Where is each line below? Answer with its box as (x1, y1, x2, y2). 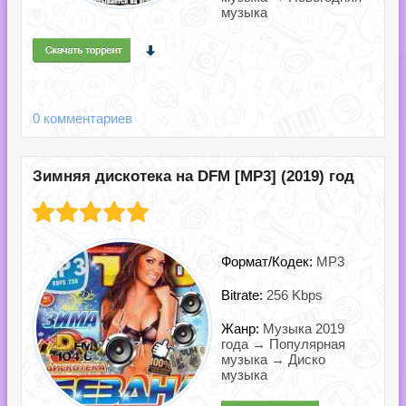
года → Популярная (221, 336, 345, 352)
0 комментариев (33, 111, 132, 126)
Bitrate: (221, 287, 266, 303)
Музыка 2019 (263, 321, 344, 336)
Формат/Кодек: (221, 254, 316, 269)
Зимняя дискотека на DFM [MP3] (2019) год (33, 168, 354, 185)
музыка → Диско (221, 352, 325, 367)
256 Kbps (266, 287, 323, 303)
